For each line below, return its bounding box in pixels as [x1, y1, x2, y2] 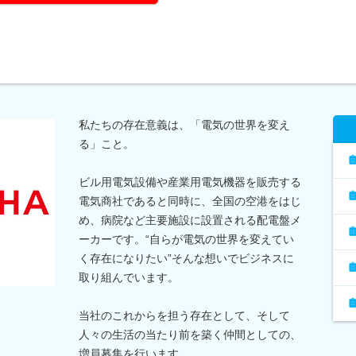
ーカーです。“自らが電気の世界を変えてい [79, 232, 294, 246]
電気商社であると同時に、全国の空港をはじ [79, 194, 301, 207]
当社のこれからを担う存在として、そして [79, 308, 290, 322]
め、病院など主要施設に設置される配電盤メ [79, 213, 301, 226]
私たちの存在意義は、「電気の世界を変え [79, 118, 290, 131]
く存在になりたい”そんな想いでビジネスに [79, 251, 294, 265]
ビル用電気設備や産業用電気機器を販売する [79, 175, 301, 188]
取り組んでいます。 [79, 270, 179, 284]
